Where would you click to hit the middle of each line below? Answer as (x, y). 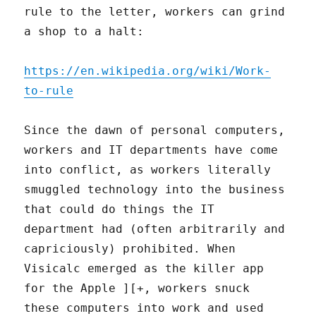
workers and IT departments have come (151, 150)
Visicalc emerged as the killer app (144, 268)
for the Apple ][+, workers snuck (137, 288)
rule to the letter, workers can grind (155, 11)
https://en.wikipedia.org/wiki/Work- (148, 71)
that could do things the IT (120, 209)
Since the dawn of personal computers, (155, 130)
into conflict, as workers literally (148, 169)
